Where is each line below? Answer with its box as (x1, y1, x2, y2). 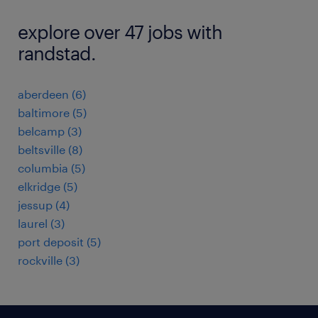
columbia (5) (18, 161, 85, 175)
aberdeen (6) (18, 87, 86, 101)
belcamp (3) (18, 124, 82, 138)
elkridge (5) (18, 180, 77, 193)
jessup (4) (18, 198, 70, 212)
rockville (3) (18, 253, 79, 267)
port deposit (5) (18, 235, 101, 248)
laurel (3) (18, 216, 65, 230)
